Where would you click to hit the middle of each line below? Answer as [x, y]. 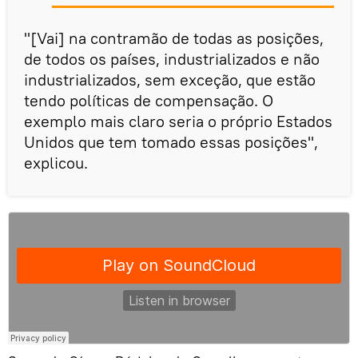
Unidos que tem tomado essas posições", [171, 141]
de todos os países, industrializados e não [172, 58]
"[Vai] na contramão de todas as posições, [174, 38]
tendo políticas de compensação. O [149, 100]
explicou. [56, 162]
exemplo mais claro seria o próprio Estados [178, 121]
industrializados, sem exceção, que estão [170, 79]
